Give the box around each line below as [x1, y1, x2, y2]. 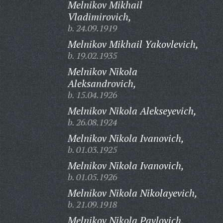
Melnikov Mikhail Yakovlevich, [67, 37, 199, 51]
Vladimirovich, [67, 10, 131, 23]
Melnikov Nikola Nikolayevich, [67, 186, 198, 200]
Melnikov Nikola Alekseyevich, [67, 104, 197, 117]
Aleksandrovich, [67, 77, 136, 90]
